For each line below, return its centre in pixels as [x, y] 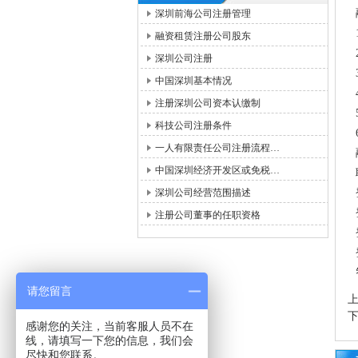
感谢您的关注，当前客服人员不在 [109, 326]
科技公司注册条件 [193, 125]
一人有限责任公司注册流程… [217, 148]
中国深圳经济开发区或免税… [217, 170]
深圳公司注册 [184, 58]
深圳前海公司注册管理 [203, 14]
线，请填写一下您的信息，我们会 [109, 340]
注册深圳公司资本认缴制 [208, 103]
